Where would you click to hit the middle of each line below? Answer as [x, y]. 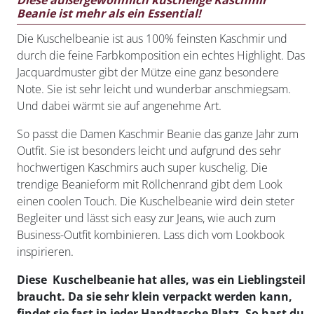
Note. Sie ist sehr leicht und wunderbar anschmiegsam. [154, 89]
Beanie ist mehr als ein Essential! [109, 13]
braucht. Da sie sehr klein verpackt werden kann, [155, 296]
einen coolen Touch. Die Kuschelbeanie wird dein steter [156, 201]
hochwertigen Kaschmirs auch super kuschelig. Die [142, 168]
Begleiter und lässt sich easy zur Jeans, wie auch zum [146, 218]
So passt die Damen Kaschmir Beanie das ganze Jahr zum [158, 134]
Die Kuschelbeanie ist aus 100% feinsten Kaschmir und [152, 39]
